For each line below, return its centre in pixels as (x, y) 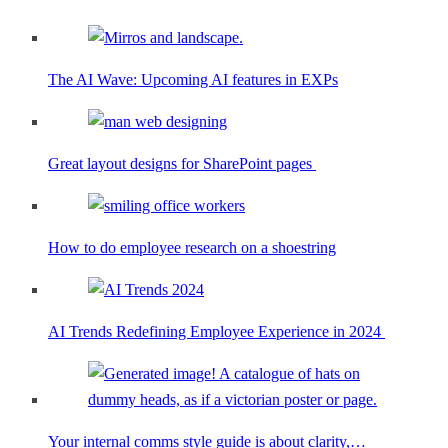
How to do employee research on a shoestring (192, 248)
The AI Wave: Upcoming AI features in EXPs (193, 80)
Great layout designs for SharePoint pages (182, 164)
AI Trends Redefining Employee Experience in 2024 (216, 332)
